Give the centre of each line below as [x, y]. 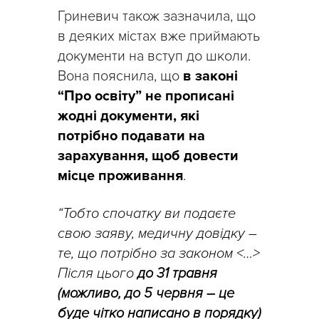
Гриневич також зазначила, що [157, 16]
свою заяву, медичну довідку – [157, 233]
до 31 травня [177, 273]
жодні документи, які [129, 116]
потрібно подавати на [131, 136]
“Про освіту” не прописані [146, 96]
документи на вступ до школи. [154, 56]
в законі [210, 76]
